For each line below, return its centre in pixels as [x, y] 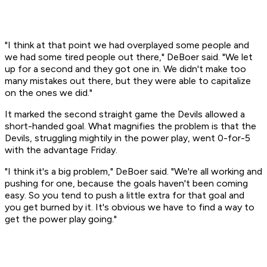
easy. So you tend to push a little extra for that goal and [125, 195]
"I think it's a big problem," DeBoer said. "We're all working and [133, 172]
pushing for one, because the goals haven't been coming [126, 184]
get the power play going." [61, 219]
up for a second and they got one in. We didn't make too [125, 69]
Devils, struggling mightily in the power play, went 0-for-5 [128, 138]
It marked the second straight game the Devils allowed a [125, 114]
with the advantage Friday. [61, 150]
